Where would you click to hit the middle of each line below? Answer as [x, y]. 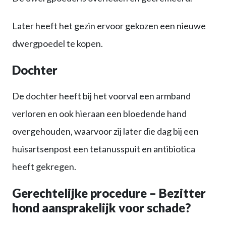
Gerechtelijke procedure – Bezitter [109, 193]
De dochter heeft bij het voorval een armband [101, 96]
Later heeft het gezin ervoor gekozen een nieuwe [109, 25]
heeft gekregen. [44, 166]
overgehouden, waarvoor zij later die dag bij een [105, 131]
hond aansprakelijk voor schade [99, 207]
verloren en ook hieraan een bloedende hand [99, 113]
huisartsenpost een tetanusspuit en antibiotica [104, 149]
